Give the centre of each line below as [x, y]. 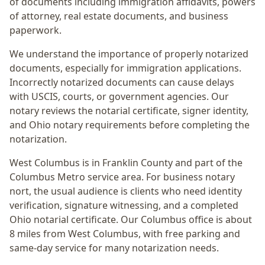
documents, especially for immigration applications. [125, 68]
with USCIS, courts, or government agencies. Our [119, 96]
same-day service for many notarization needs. [114, 248]
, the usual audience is [80, 191]
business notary [199, 177]
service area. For [124, 177]
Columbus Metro [47, 177]
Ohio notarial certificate [63, 219]
